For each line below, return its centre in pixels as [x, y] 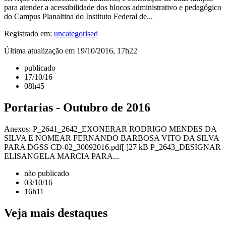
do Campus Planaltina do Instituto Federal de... [78, 16]
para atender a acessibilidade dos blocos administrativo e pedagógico [113, 7]
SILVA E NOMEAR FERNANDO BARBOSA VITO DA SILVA [111, 138]
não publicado [47, 173]
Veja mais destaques [56, 213]
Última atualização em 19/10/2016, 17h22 [71, 50]
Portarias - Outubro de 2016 [77, 107]
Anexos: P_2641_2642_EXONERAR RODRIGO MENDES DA [110, 129]
